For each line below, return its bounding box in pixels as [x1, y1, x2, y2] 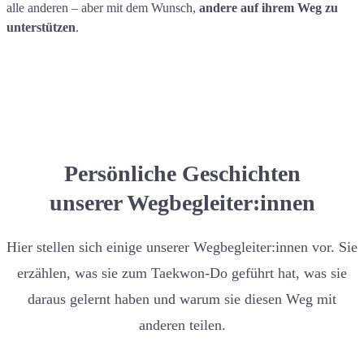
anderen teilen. [138, 317, 226, 333]
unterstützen [6, 20, 76, 34]
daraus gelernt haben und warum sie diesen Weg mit [28, 291, 336, 307]
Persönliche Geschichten [63, 161, 301, 186]
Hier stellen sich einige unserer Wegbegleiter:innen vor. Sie [6, 239, 357, 255]
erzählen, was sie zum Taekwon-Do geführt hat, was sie [17, 265, 347, 281]
